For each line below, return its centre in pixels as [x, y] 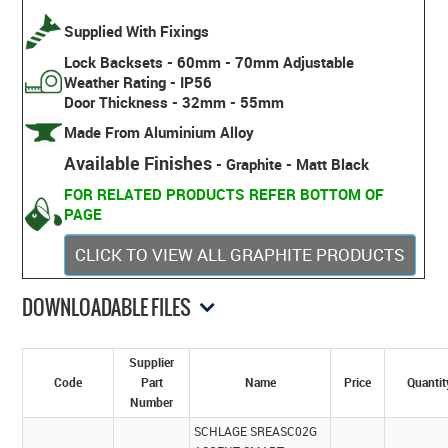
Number [152, 403]
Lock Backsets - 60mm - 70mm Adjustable [209, 61]
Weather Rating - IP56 [138, 81]
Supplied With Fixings [137, 30]
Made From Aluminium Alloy [159, 131]
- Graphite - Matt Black [291, 163]
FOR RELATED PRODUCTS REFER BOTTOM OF [224, 193]
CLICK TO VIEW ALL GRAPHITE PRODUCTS [240, 254]
